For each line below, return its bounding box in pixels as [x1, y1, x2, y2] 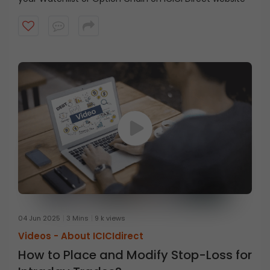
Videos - [18, 230, 61, 243]
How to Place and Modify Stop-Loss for [18, 246, 252, 264]
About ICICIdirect [61, 230, 143, 243]
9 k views [95, 213, 125, 224]
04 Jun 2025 [18, 213, 60, 224]
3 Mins [66, 213, 89, 224]
